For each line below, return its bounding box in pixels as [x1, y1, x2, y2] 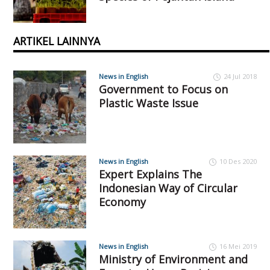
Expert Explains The [98, 167, 202, 182]
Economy [98, 195, 146, 210]
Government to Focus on [98, 82, 228, 97]
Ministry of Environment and [98, 252, 248, 267]
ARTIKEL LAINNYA [13, 34, 101, 49]
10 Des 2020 [219, 157, 257, 166]
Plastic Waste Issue [98, 96, 198, 111]
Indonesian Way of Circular [98, 181, 237, 196]
